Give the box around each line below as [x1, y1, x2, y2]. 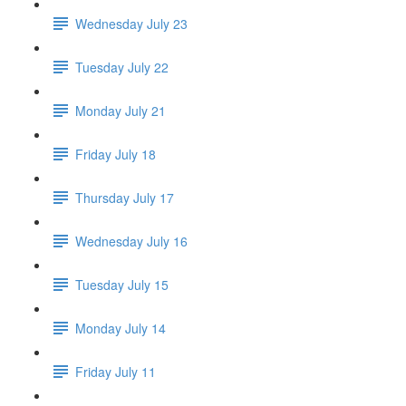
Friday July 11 [75, 362, 156, 381]
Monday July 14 [75, 318, 166, 337]
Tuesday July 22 [75, 57, 169, 76]
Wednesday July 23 [75, 14, 188, 33]
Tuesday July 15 [75, 275, 169, 294]
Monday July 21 [75, 101, 166, 120]
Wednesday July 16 [75, 231, 188, 250]
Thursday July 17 [75, 188, 174, 207]
